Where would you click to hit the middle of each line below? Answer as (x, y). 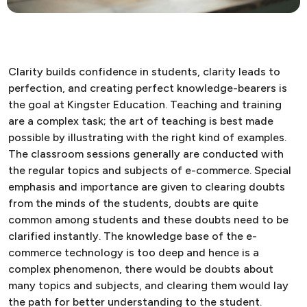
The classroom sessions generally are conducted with (146, 153)
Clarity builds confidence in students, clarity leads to (144, 71)
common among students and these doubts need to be (148, 219)
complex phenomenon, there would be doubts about (141, 269)
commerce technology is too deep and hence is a (134, 252)
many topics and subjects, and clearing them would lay (148, 285)
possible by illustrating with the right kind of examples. (147, 137)
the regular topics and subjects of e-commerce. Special (150, 170)
